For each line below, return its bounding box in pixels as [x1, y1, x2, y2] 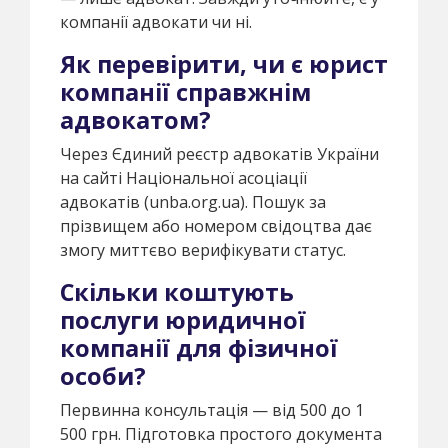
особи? [60, 359, 146, 392]
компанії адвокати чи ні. [60, 10, 252, 33]
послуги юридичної [60, 303, 306, 336]
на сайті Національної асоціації [60, 166, 307, 189]
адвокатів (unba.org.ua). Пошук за [60, 190, 326, 213]
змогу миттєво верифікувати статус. [60, 238, 346, 261]
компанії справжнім [60, 75, 311, 108]
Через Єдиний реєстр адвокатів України [60, 142, 379, 165]
